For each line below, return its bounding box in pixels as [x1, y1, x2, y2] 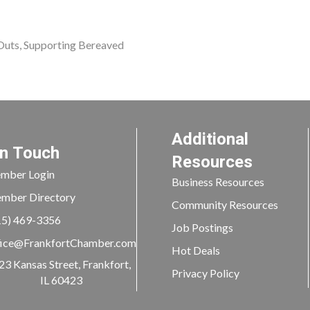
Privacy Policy [171, 266, 239, 280]
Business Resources [171, 174, 264, 188]
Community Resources [171, 197, 278, 211]
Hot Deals [171, 243, 220, 257]
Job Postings [171, 220, 233, 234]
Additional [171, 127, 248, 152]
